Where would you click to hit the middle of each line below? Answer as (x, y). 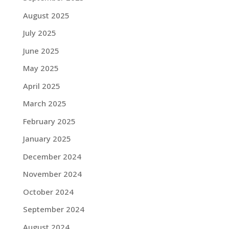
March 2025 (44, 103)
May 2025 (41, 68)
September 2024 (53, 209)
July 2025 (39, 33)
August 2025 (46, 15)
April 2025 (41, 86)
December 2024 (52, 156)
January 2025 (47, 139)
